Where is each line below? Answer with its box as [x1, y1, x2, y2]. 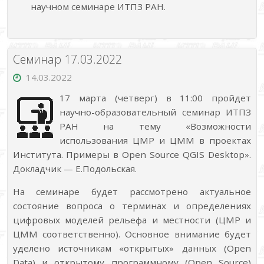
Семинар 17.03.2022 [12, 51, 122, 67]
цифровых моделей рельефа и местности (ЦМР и [12, 213, 252, 226]
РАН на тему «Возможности [59, 120, 252, 132]
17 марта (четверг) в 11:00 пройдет [59, 91, 252, 104]
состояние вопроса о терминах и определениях [12, 199, 252, 212]
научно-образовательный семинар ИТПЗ [59, 105, 252, 118]
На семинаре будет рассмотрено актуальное [12, 185, 252, 197]
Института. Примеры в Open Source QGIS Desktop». [12, 148, 252, 160]
